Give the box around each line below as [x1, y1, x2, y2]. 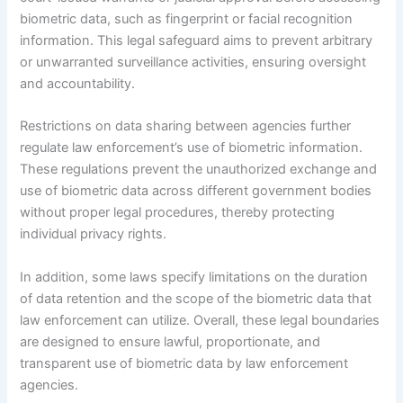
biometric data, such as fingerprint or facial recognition [20, 10, 354, 27]
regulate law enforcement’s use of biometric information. [20, 139, 363, 157]
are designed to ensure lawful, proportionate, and [20, 333, 321, 350]
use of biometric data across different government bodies [20, 183, 372, 200]
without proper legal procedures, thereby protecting [20, 204, 336, 221]
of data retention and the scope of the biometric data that [20, 290, 372, 307]
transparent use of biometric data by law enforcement [20, 354, 349, 372]
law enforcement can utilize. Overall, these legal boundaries [20, 311, 381, 328]
